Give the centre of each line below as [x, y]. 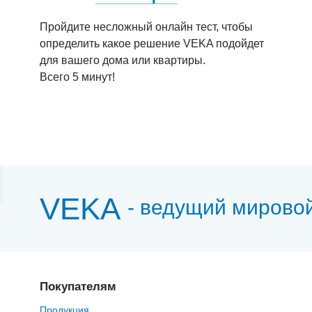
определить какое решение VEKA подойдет [152, 44]
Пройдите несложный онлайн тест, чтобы [146, 27]
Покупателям [78, 287]
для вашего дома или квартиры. [123, 60]
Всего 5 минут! [77, 77]
